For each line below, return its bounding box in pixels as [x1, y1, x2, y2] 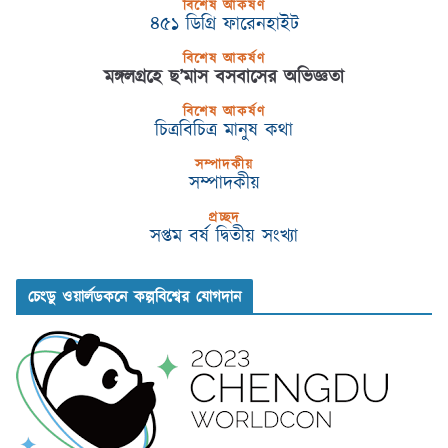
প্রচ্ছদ [208, 208, 240, 229]
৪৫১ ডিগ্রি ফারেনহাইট [149, 11, 299, 38]
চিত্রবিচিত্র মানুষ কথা [155, 117, 293, 144]
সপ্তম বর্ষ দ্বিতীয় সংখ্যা [150, 223, 298, 250]
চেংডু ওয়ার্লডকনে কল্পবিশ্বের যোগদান [28, 286, 242, 309]
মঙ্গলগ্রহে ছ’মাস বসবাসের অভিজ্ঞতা [104, 64, 344, 91]
